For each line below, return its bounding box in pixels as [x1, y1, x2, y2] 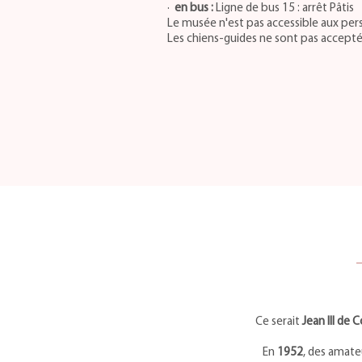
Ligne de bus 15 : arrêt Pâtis [213, 2, 354, 15]
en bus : [175, 2, 213, 15]
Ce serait [255, 316, 302, 328]
